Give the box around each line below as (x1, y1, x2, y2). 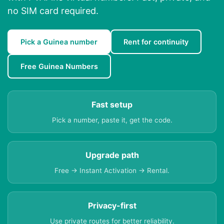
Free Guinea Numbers (20, 62, 98, 71)
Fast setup (91, 99, 132, 110)
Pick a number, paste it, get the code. (51, 116, 172, 124)
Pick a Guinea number (20, 37, 97, 46)
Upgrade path (85, 150, 139, 160)
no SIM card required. (7, 5, 98, 16)
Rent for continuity (123, 37, 188, 46)
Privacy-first (87, 200, 136, 211)
